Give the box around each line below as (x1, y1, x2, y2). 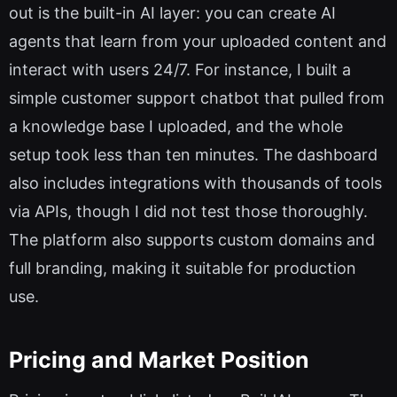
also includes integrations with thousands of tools (9, 174, 382, 193)
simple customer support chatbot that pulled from (9, 89, 385, 108)
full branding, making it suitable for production (9, 259, 356, 278)
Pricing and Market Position (9, 346, 309, 373)
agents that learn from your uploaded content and (9, 32, 386, 51)
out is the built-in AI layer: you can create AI (9, 4, 336, 23)
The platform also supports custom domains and (9, 230, 375, 250)
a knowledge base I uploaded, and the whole (9, 117, 343, 136)
